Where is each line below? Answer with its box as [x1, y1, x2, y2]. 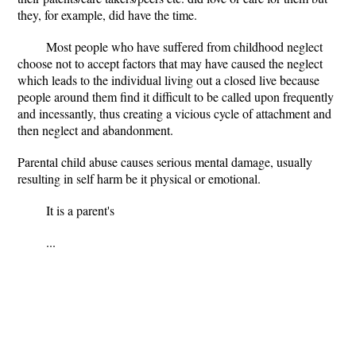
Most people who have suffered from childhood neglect [46, 38, 323, 55]
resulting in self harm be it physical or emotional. [17, 170, 261, 187]
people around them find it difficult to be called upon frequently [17, 88, 334, 105]
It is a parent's [46, 202, 114, 219]
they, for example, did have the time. [17, 6, 197, 23]
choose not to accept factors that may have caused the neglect [17, 55, 323, 72]
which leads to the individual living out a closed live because [17, 72, 319, 88]
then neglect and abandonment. [17, 122, 173, 138]
